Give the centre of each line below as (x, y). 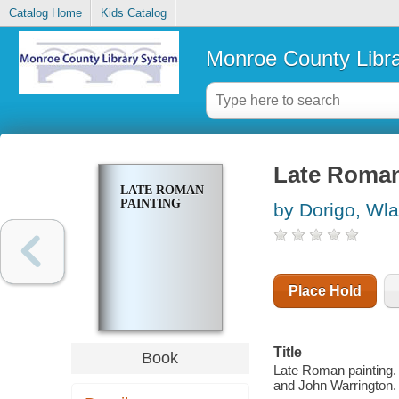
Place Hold (325, 291)
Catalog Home (45, 13)
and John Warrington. (334, 385)
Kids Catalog (133, 13)
